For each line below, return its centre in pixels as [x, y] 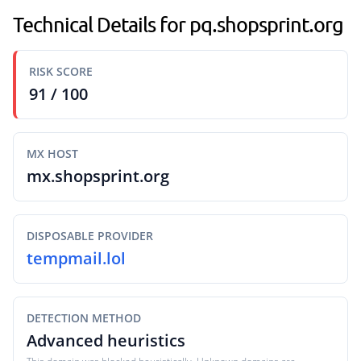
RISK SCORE [61, 71]
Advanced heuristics [106, 340]
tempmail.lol [76, 258]
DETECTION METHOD [84, 318]
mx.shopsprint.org [98, 176]
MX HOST [52, 154]
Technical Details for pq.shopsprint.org [178, 24]
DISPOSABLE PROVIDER [90, 236]
